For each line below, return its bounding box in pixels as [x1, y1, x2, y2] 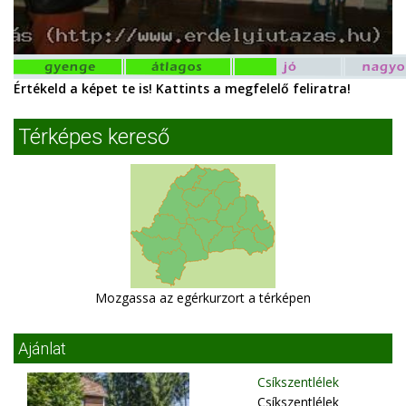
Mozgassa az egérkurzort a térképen [95, 289, 311, 307]
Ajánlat [18, 339, 66, 359]
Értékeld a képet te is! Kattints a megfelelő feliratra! [14, 80, 351, 98]
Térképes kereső [18, 124, 169, 150]
